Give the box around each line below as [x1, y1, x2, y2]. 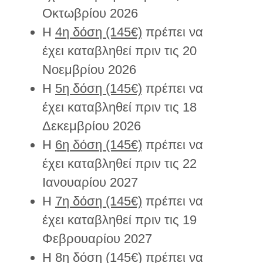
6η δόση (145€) [55, 137, 142, 152]
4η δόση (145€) [55, 25, 142, 39]
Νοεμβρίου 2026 [42, 62, 136, 77]
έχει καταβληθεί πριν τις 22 [42, 156, 197, 171]
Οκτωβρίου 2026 [42, 6, 138, 21]
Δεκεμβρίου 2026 [42, 119, 141, 133]
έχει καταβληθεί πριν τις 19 [42, 213, 197, 227]
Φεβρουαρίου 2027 [42, 231, 152, 246]
